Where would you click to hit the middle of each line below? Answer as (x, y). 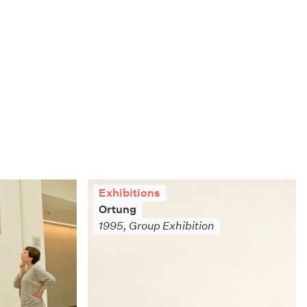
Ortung (117, 209)
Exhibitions (129, 193)
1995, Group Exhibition (156, 225)
